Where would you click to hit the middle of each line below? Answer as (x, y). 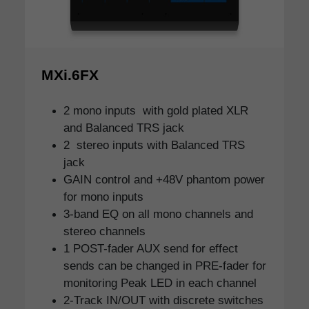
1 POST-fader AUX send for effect (151, 249)
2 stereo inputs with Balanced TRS (154, 145)
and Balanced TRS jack (124, 128)
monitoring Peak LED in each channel (160, 283)
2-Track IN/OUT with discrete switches (163, 300)
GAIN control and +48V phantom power (164, 180)
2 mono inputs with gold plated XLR (156, 111)
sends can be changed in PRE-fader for (165, 266)
